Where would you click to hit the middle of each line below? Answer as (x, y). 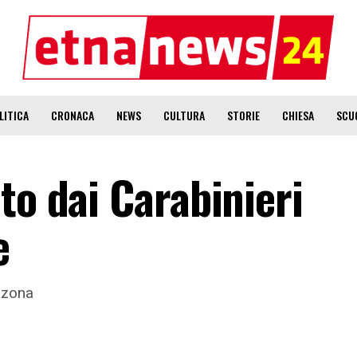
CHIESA (298, 115)
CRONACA (72, 115)
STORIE (243, 115)
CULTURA (184, 115)
